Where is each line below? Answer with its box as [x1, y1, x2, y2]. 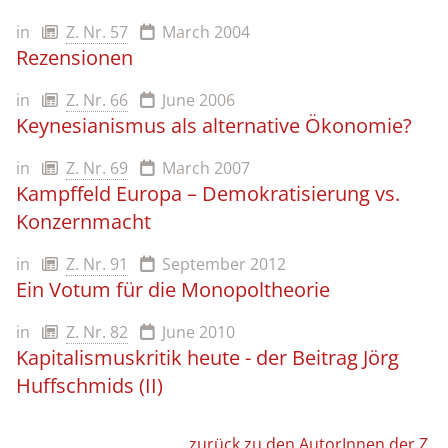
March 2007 [162, 157, 250, 179]
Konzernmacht [16, 208, 151, 235]
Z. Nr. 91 [66, 253, 128, 275]
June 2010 [162, 321, 235, 343]
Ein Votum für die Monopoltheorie [16, 276, 330, 303]
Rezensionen [16, 44, 133, 71]
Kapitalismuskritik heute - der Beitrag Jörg [16, 344, 399, 371]
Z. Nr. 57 [66, 21, 128, 43]
